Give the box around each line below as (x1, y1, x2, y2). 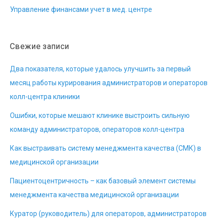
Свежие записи (10, 42, 69, 51)
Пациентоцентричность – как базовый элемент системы (10, 177, 196, 185)
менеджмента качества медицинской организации (10, 191, 179, 199)
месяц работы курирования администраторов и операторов (10, 79, 208, 87)
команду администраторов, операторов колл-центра (10, 125, 184, 133)
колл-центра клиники (10, 93, 80, 101)
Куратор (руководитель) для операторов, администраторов (10, 210, 207, 218)
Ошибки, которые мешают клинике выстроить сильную (10, 111, 190, 119)
